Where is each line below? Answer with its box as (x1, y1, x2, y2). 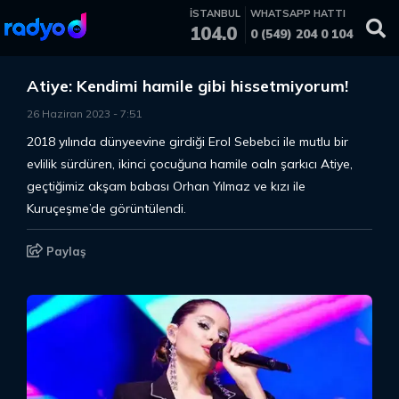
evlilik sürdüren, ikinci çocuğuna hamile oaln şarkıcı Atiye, (27, 156, 353, 172)
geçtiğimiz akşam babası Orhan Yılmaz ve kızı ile (27, 178, 305, 194)
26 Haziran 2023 (27, 107, 110, 120)
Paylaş (43, 244, 86, 258)
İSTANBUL (190, 7, 240, 20)
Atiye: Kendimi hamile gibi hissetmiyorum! (27, 76, 348, 96)
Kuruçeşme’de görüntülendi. (27, 200, 186, 216)
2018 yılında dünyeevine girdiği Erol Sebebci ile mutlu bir (27, 134, 348, 150)
